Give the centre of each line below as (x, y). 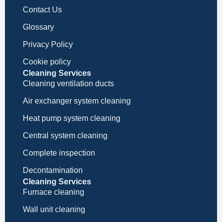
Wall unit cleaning (54, 210)
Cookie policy (47, 62)
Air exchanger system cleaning (77, 101)
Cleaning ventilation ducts (68, 84)
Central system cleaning (65, 136)
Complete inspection (59, 153)
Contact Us (42, 10)
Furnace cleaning (54, 192)
